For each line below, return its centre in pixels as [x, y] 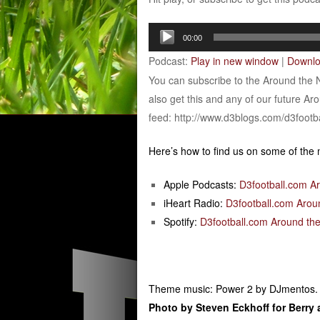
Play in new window [234, 60]
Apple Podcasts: [201, 184]
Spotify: [181, 221]
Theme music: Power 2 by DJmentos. [233, 288]
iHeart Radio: [194, 202]
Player [162, 50]
